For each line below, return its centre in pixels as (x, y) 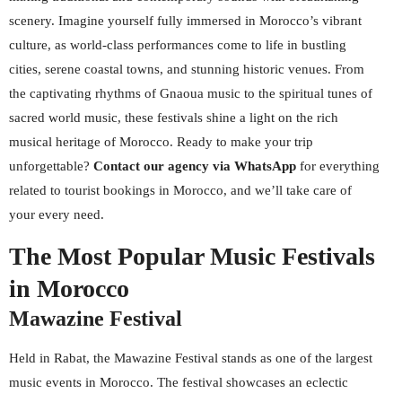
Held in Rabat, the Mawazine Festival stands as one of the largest (191, 358)
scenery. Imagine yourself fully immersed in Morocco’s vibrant (185, 21)
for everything (338, 166)
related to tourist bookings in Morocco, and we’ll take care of (180, 190)
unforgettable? (51, 166)
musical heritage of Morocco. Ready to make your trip (161, 142)
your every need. (57, 214)
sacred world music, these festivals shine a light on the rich (174, 118)
